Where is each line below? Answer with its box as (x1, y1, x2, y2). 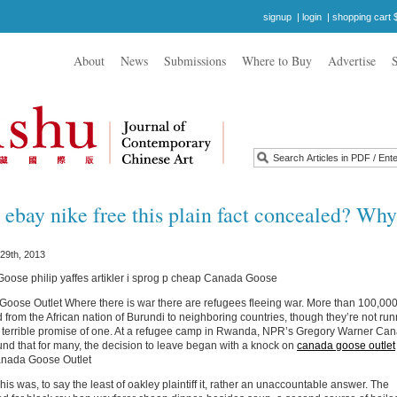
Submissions (164, 52, 226, 69)
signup (263, 12, 292, 22)
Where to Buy (242, 52, 312, 69)
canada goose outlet (297, 339, 395, 352)
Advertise (328, 52, 376, 69)
